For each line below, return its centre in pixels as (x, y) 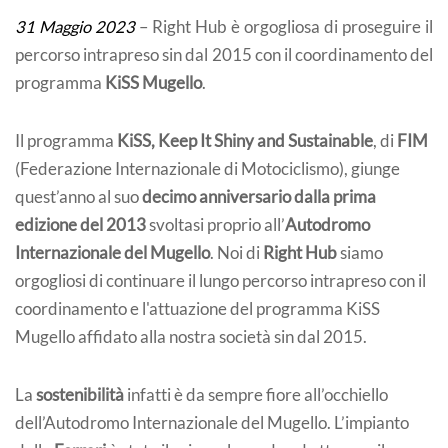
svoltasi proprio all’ (215, 224)
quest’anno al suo (77, 196)
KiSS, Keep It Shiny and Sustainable (245, 140)
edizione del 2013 (80, 224)
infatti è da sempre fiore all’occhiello (256, 394)
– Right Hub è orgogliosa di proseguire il (284, 26)
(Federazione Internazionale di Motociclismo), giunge (207, 168)
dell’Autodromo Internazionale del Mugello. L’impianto (212, 422)
